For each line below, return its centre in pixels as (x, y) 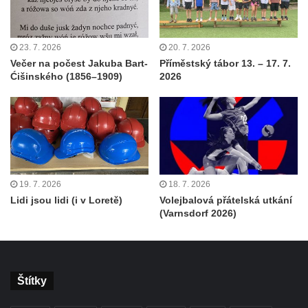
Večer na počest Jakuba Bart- (79, 63)
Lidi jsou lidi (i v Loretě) (66, 200)
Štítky (32, 281)
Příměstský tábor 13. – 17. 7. (225, 63)
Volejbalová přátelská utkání (226, 200)
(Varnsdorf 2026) (198, 213)
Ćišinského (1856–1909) (66, 76)
